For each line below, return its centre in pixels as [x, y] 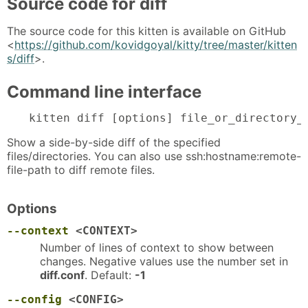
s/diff [21, 58]
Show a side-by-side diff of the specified [114, 143]
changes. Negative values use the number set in [164, 261]
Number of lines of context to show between [157, 247]
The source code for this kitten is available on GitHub [146, 31]
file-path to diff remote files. [81, 170]
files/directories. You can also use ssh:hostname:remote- [154, 156]
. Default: [110, 275]
